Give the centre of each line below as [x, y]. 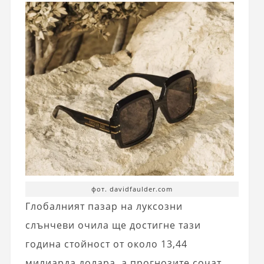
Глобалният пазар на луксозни [104, 206]
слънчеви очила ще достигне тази [113, 225]
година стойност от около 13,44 [106, 244]
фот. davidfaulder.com [132, 189]
